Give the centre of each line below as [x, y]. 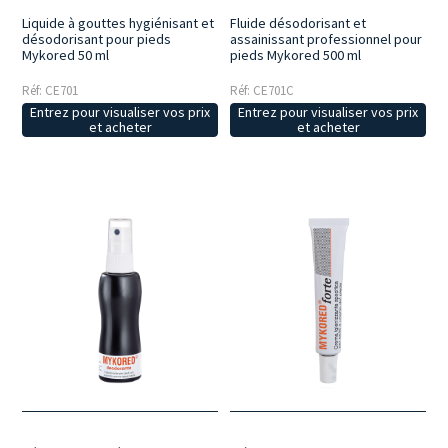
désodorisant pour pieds [97, 38]
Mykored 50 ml [66, 54]
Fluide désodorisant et [298, 22]
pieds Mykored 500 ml [296, 54]
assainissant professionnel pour [326, 38]
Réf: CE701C [262, 90]
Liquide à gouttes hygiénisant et [118, 22]
